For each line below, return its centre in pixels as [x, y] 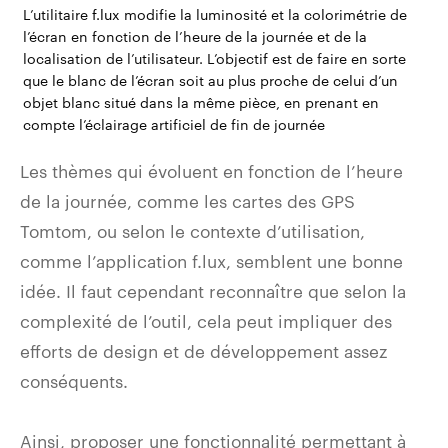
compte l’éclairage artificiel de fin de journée [173, 124]
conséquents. [74, 380]
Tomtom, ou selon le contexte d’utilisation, [192, 230]
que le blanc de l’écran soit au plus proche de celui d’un [210, 80]
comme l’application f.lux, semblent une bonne [211, 260]
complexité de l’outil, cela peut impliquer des [206, 320]
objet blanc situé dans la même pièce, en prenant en [200, 102]
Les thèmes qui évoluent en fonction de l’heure [211, 170]
